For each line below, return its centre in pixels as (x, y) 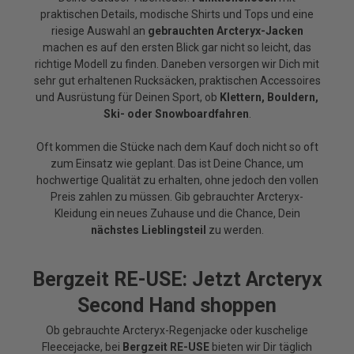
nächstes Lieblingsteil (148, 230)
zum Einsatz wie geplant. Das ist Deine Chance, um (177, 164)
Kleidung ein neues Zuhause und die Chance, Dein (177, 214)
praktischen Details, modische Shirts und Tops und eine (177, 15)
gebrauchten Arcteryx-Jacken (225, 31)
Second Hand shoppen (177, 306)
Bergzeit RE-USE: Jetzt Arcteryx (177, 280)
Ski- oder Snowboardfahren (176, 114)
